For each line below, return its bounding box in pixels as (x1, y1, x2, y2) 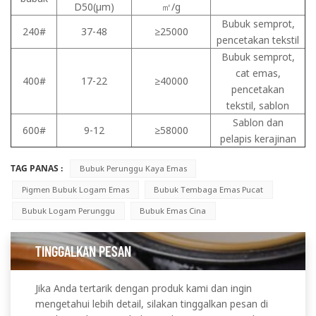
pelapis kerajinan (219, 131, 296, 145)
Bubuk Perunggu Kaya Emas (79, 162, 187, 174)
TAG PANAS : (11, 162, 65, 174)
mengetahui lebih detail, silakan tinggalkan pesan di (35, 296, 268, 310)
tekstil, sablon (226, 98, 289, 112)
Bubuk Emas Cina (140, 205, 207, 216)
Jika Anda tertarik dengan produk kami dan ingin (35, 281, 252, 295)
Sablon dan (232, 115, 284, 129)
